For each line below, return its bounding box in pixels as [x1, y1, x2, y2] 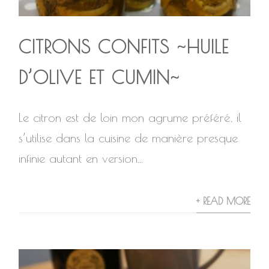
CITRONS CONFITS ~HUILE [19, 36, 229, 57]
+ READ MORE [196, 196, 250, 207]
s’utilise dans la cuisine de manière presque [19, 131, 238, 145]
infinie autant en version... [19, 151, 144, 165]
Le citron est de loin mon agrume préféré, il [19, 110, 242, 124]
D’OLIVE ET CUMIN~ [19, 67, 181, 88]
